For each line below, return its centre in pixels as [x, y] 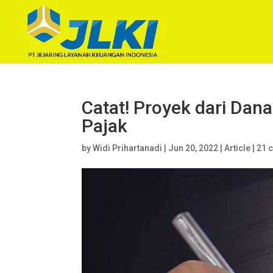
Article [238, 148]
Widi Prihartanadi [128, 148]
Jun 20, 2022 [193, 148]
